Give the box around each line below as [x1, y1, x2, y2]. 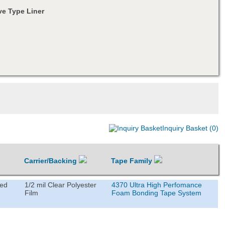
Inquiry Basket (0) [162, 124, 218, 132]
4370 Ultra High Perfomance [111, 180, 202, 189]
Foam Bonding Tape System [111, 188, 202, 197]
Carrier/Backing [24, 156, 79, 165]
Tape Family [111, 156, 155, 165]
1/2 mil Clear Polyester [25, 180, 97, 189]
